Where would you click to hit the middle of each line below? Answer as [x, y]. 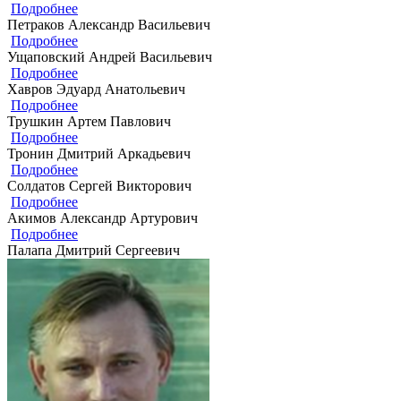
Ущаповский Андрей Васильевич [110, 56]
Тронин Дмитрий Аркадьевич [99, 153]
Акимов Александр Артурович [102, 218]
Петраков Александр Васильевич [109, 24]
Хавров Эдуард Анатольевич [96, 89]
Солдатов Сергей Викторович [99, 185]
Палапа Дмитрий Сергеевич [94, 250]
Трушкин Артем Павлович [89, 121]
